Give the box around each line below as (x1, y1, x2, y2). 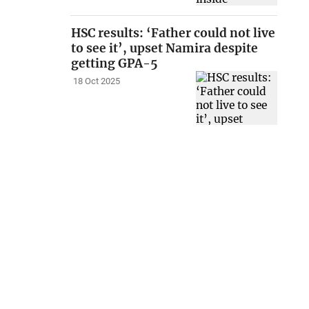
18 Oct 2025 (72, 76, 120, 87)
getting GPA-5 (71, 55, 159, 71)
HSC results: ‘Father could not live (71, 25, 276, 41)
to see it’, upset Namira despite (71, 40, 259, 56)
